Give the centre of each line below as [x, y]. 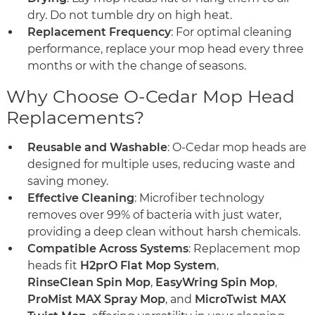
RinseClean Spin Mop [89, 282]
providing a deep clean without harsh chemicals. [164, 231]
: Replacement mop [244, 248]
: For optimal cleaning [231, 32]
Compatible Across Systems [108, 248]
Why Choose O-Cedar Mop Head [150, 96]
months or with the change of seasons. [137, 65]
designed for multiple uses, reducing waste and [161, 164]
